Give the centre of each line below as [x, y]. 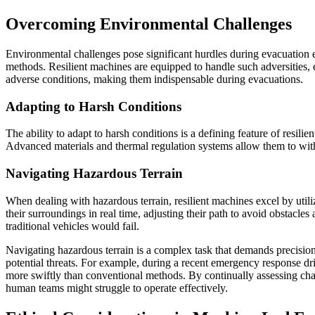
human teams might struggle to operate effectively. [117, 288]
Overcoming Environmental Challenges [149, 24]
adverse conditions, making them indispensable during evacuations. [154, 79]
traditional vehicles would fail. [72, 226]
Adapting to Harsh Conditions [94, 106]
